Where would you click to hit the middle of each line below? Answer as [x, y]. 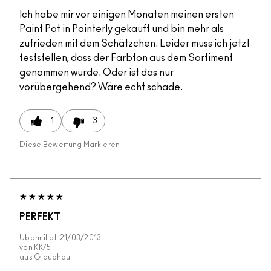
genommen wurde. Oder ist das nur [96, 73]
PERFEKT [40, 217]
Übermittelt [40, 238]
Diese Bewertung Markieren [70, 145]
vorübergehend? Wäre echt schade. [101, 87]
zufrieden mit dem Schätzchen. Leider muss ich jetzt [135, 44]
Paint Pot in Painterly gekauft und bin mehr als [122, 29]
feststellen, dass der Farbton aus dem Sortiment [126, 58]
